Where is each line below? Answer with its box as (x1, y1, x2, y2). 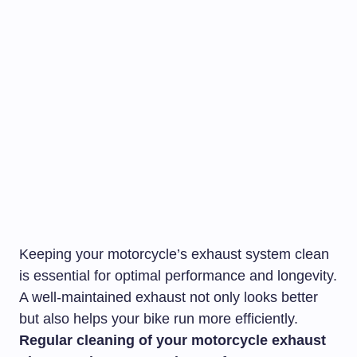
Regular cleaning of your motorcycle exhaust (19, 332, 326, 348)
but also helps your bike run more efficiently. (19, 311, 298, 327)
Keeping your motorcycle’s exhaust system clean (19, 246, 329, 262)
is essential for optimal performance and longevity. (19, 268, 337, 284)
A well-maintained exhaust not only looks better (19, 289, 318, 305)
